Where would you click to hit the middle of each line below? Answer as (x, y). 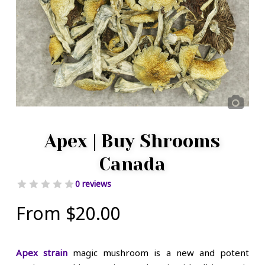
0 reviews (93, 184)
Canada (132, 164)
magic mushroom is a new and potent (159, 253)
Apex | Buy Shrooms (132, 141)
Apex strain (42, 253)
